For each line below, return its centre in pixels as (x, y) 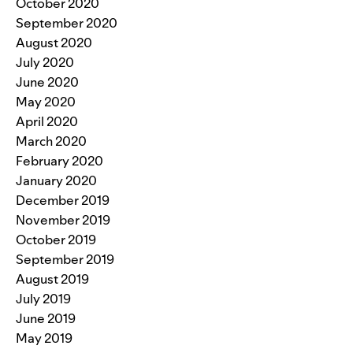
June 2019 (46, 318)
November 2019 (63, 219)
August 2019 (52, 279)
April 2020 (47, 121)
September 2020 (67, 22)
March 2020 (51, 141)
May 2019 (44, 338)
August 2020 (54, 42)
